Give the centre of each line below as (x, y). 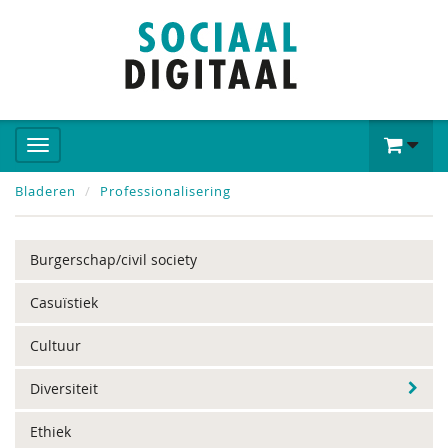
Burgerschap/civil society (113, 259)
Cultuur (55, 345)
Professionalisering (165, 191)
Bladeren (45, 191)
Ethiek (50, 431)
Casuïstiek (64, 302)
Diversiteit (64, 388)
